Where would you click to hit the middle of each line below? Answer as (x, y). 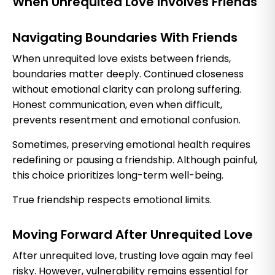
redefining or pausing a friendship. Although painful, (135, 160)
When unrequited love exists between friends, (122, 58)
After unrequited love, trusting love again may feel (133, 255)
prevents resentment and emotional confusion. (126, 120)
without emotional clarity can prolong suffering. (127, 89)
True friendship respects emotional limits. (112, 199)
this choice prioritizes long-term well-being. (118, 175)
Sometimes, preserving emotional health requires (131, 144)
